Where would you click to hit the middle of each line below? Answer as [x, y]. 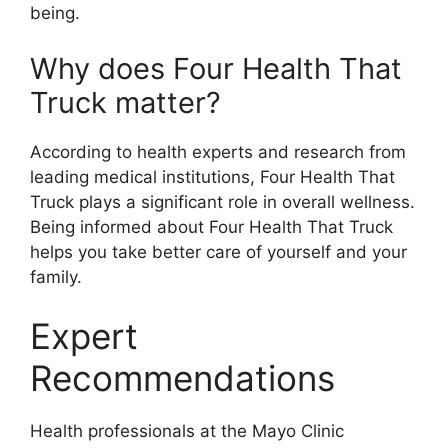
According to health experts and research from [218, 151]
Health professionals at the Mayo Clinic [187, 431]
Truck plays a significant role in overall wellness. [222, 201]
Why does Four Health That [216, 68]
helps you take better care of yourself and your [218, 251]
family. [56, 276]
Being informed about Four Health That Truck [211, 226]
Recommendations [182, 378]
